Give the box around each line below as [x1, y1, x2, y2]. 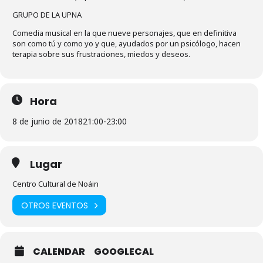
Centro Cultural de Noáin [12, 178, 99, 189]
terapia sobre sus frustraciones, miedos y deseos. [12, 49, 190, 59]
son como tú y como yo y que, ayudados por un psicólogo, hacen [12, 38, 241, 49]
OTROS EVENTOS [21, 199, 88, 211]
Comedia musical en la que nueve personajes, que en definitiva [12, 28, 237, 38]
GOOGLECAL [94, 245, 154, 258]
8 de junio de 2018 [12, 116, 83, 127]
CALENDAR [33, 245, 85, 258]
